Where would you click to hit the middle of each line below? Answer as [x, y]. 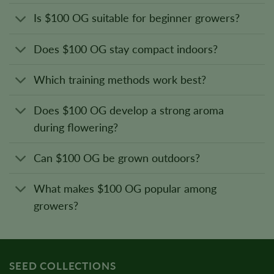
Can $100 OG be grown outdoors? [117, 158]
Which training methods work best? [120, 80]
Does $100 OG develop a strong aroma [129, 110]
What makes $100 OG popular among [125, 188]
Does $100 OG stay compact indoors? [126, 49]
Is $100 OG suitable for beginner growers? [137, 18]
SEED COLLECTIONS [63, 266]
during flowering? [76, 127]
